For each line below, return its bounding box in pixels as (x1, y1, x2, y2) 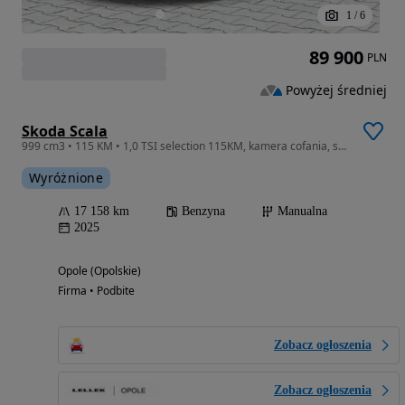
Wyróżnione (29, 168, 103, 186)
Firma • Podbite (58, 282, 135, 298)
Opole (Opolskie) (58, 262, 141, 278)
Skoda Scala (22, 120, 108, 141)
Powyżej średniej (286, 80, 387, 99)
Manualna (278, 203, 327, 218)
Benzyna (182, 203, 225, 218)
